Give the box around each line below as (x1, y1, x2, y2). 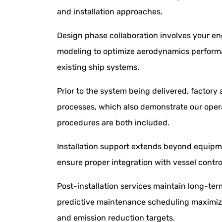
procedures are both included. (57, 117, 169, 127)
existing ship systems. (57, 62, 139, 72)
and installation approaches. (57, 6, 163, 16)
